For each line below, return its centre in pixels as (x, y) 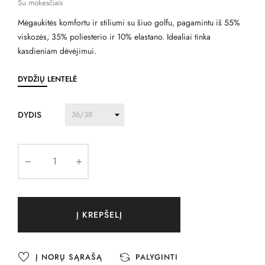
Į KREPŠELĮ (99, 214)
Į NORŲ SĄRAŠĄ (69, 257)
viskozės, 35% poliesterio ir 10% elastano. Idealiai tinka (114, 36)
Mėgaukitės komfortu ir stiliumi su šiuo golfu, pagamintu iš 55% (129, 22)
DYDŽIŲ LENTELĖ (47, 79)
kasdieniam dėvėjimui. (57, 51)
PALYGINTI (157, 257)
